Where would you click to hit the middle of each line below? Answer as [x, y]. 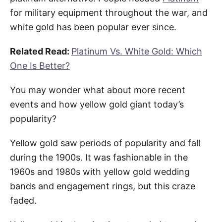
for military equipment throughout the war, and [109, 12]
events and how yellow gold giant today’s [97, 104]
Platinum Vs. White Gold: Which [137, 51]
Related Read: [41, 51]
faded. [23, 200]
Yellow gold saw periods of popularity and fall [105, 143]
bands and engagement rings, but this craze [103, 186]
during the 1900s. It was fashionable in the [99, 157]
